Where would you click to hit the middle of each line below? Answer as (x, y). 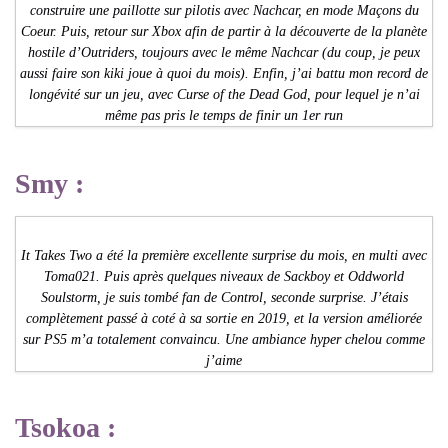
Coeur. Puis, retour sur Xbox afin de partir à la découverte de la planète (224, 31)
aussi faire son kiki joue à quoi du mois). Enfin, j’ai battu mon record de (224, 73)
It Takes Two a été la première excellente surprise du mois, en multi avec (224, 255)
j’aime (224, 360)
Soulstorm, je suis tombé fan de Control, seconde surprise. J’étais (224, 297)
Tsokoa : (65, 428)
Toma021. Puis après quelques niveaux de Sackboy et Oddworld (224, 276)
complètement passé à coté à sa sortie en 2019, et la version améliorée (224, 318)
